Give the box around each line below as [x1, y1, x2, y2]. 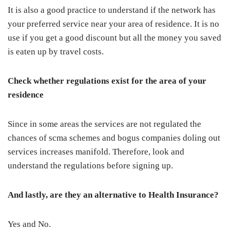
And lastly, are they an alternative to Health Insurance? [8, 189, 219, 200]
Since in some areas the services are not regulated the [8, 119, 201, 129]
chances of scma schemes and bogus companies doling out [8, 132, 220, 143]
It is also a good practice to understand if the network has [8, 5, 216, 15]
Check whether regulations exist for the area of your [8, 75, 206, 86]
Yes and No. [8, 219, 53, 229]
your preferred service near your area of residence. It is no [8, 18, 219, 29]
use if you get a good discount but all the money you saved [8, 32, 221, 43]
